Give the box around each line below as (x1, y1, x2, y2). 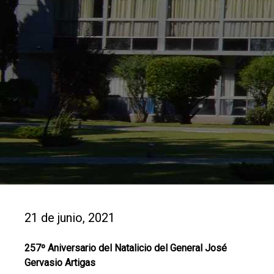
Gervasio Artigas (24, 257, 95, 268)
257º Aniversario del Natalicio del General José (24, 242, 227, 254)
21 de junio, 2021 (24, 210, 115, 225)
